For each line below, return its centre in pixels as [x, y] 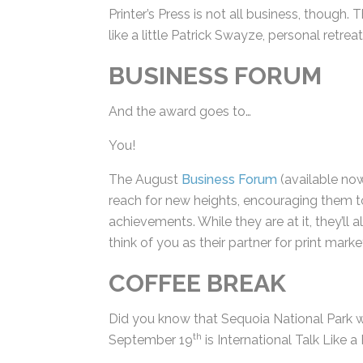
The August [144, 175]
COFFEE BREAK [196, 279]
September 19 [149, 335]
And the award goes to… [179, 107]
